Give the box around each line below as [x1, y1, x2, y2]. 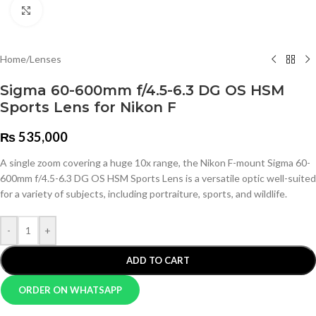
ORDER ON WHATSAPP [18, 284, 123, 296]
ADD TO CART [126, 255, 190, 266]
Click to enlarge [42, 4, 109, 16]
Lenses [30, 53, 61, 65]
